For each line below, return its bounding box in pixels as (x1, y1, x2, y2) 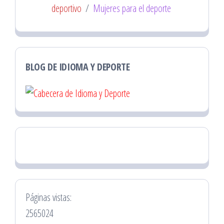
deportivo (51, 1, 81, 15)
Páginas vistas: (25, 190, 71, 204)
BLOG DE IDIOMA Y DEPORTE (25, 59, 130, 73)
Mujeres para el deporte (92, 1, 171, 15)
